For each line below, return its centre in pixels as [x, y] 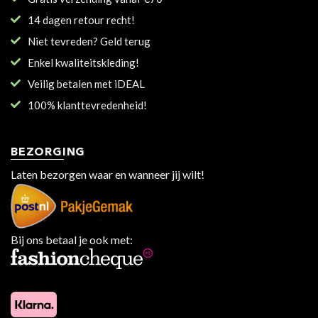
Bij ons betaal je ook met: [72, 240]
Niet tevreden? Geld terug [89, 42]
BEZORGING [48, 153]
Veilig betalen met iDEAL [86, 84]
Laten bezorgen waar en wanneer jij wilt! [108, 175]
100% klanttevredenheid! [87, 105]
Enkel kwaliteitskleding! [83, 63]
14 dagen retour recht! [81, 20]
